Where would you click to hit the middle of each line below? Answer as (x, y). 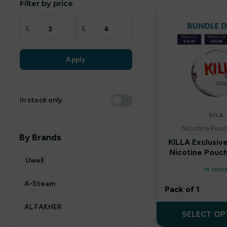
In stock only (41, 100)
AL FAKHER (43, 207)
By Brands (40, 137)
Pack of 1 (182, 189)
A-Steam (40, 184)
